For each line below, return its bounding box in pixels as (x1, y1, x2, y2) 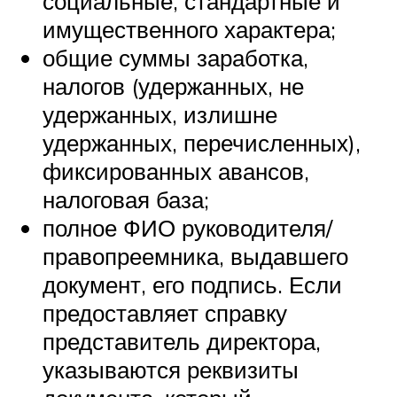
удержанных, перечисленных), (43, 128, 361, 158)
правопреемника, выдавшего (43, 242, 348, 271)
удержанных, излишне (43, 100, 277, 129)
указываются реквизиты (43, 355, 299, 385)
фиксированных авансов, (43, 157, 309, 186)
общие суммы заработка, (43, 43, 308, 73)
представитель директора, (43, 327, 321, 356)
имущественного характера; (43, 15, 336, 44)
